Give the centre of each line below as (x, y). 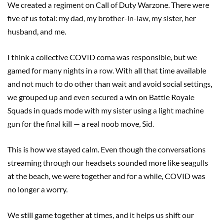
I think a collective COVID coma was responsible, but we (102, 57)
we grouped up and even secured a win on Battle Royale (101, 97)
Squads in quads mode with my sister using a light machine (106, 110)
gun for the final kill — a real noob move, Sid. (81, 123)
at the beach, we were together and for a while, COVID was (106, 176)
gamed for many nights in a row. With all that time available (107, 70)
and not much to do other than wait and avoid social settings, (110, 83)
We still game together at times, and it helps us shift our (101, 215)
